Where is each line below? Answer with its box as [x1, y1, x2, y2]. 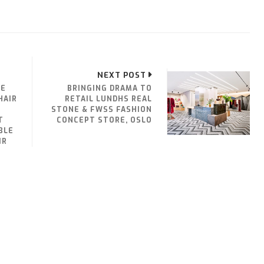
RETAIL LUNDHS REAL [65, 94, 152, 104]
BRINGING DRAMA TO [67, 84, 152, 94]
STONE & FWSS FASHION [51, 105, 152, 115]
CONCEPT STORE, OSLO [57, 115, 152, 126]
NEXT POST [97, 70, 146, 81]
